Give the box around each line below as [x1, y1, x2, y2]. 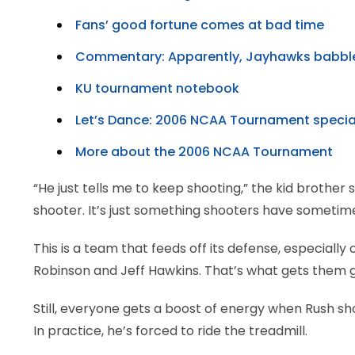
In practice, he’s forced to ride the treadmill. [33, 322, 307, 340]
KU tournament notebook [75, 79, 239, 97]
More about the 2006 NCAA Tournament [75, 143, 333, 161]
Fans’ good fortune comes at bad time [75, 16, 324, 34]
